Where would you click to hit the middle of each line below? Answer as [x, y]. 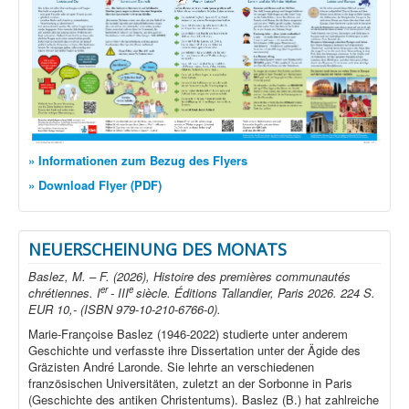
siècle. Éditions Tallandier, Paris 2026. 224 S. [256, 293]
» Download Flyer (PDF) [95, 185]
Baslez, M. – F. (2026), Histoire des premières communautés [189, 277]
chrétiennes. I [64, 293]
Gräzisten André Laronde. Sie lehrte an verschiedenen [171, 367]
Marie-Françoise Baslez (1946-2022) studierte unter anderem [188, 334]
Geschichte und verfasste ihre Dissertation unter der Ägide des [194, 351]
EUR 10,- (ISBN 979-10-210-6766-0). [125, 309]
